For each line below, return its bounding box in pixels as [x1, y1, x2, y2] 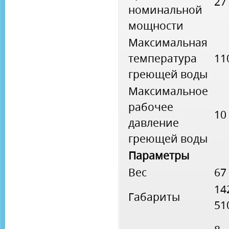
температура [128, 51, 197, 66]
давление [128, 116, 179, 130]
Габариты [128, 190, 180, 204]
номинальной [128, 3, 202, 17]
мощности [128, 18, 184, 33]
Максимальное [128, 84, 208, 99]
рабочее [128, 100, 173, 114]
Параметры [128, 148, 189, 163]
